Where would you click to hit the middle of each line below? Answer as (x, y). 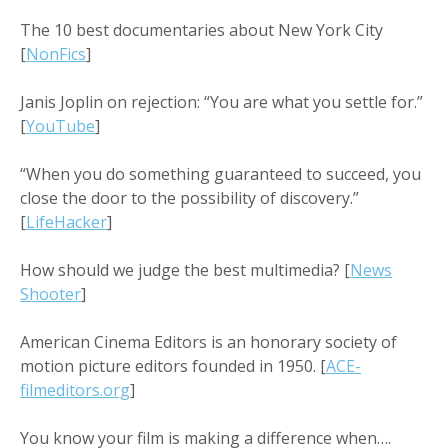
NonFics (56, 53)
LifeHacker (66, 221)
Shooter (50, 293)
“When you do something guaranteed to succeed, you (220, 173)
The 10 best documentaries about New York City (201, 29)
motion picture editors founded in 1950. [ (173, 365)
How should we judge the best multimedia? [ (185, 269)
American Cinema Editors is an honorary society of (208, 341)
